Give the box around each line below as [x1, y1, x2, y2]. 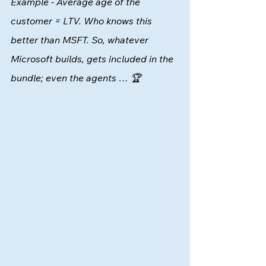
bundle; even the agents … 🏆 [11, 72, 144, 84]
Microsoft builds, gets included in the [11, 53, 176, 65]
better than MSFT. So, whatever [11, 34, 151, 46]
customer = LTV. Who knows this [11, 15, 154, 27]
